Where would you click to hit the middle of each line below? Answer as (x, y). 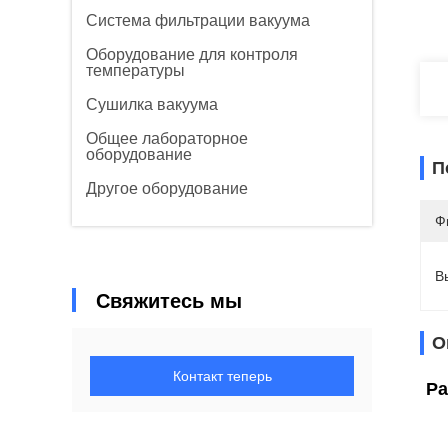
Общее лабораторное (167, 138)
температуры (135, 70)
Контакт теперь (222, 376)
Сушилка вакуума (152, 104)
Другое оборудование (167, 188)
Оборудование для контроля (192, 54)
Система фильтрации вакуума (198, 20)
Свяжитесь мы (169, 301)
